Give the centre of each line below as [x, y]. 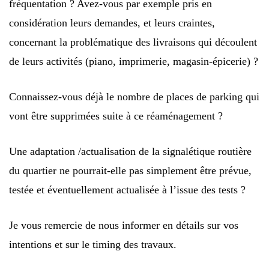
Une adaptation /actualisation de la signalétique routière [130, 151]
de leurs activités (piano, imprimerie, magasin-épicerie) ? [134, 61]
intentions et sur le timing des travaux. [93, 244]
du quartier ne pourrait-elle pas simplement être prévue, [130, 171]
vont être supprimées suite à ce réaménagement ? [116, 116]
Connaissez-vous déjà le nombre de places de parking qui [134, 97]
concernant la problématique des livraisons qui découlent [133, 42]
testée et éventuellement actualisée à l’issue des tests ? [127, 190]
